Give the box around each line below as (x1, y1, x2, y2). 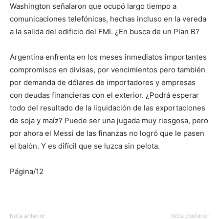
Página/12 (10, 167, 44, 176)
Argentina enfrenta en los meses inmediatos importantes (10, 52, 207, 62)
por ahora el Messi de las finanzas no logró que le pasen (10, 129, 204, 138)
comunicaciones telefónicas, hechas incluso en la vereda (10, 14, 206, 24)
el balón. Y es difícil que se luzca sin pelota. (10, 141, 160, 151)
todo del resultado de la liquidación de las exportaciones (10, 103, 205, 113)
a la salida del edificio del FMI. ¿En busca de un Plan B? (10, 27, 201, 37)
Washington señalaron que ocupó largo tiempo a (10, 1, 176, 11)
